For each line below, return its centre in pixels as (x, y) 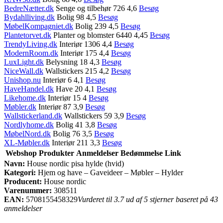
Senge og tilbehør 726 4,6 (96, 8)
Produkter (56, 153)
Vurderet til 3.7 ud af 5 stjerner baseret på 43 (148, 199)
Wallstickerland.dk (33, 115)
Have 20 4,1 (75, 89)
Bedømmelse (142, 153)
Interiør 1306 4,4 (86, 44)
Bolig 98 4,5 (76, 17)
